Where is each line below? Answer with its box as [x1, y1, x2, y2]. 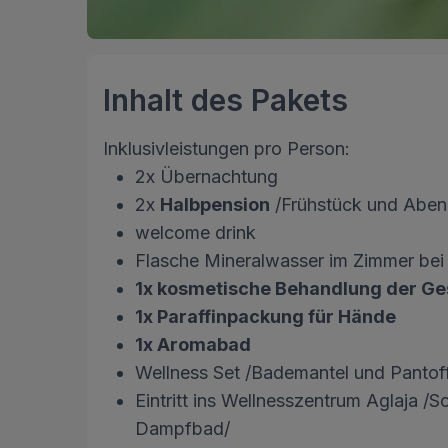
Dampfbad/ [135, 418, 230, 440]
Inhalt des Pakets [103, 82, 348, 119]
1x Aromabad [135, 334, 251, 356]
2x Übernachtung [135, 166, 278, 188]
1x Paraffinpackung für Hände [135, 306, 396, 328]
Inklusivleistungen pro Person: [103, 138, 350, 160]
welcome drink [135, 222, 256, 244]
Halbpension [160, 194, 270, 216]
